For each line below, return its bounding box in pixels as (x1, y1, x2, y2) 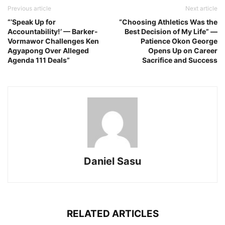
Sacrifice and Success (142, 55, 217, 64)
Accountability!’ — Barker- (8, 27, 98, 36)
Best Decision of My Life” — (125, 27, 217, 36)
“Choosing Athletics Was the (119, 17, 217, 26)
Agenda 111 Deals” (8, 55, 70, 64)
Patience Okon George (141, 36, 217, 45)
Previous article (8, 4, 51, 12)
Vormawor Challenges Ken (8, 36, 99, 45)
